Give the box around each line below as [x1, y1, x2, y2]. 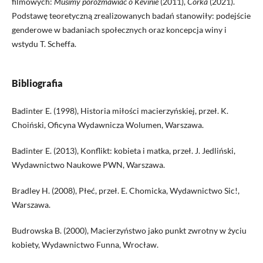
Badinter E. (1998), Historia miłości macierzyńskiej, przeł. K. [11, 105, 228, 116]
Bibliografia [11, 77, 63, 89]
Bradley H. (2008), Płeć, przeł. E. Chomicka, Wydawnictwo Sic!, [11, 185, 240, 195]
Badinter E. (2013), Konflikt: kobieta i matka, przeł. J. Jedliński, [11, 145, 235, 156]
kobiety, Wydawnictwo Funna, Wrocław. [11, 239, 159, 249]
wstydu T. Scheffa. [11, 38, 76, 49]
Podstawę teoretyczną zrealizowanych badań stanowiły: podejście [11, 10, 251, 21]
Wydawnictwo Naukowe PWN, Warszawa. [11, 159, 165, 170]
